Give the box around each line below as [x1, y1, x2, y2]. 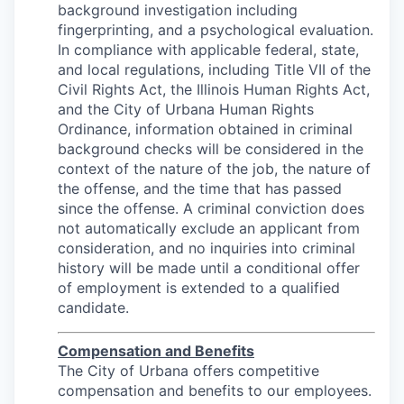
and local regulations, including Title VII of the [58, 60, 371, 78]
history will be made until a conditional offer [58, 259, 360, 277]
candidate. [58, 298, 129, 317]
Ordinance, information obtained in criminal [58, 120, 353, 138]
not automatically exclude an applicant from [58, 219, 360, 237]
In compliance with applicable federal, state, [58, 41, 359, 59]
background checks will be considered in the [58, 140, 363, 158]
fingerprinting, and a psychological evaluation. [58, 21, 373, 39]
